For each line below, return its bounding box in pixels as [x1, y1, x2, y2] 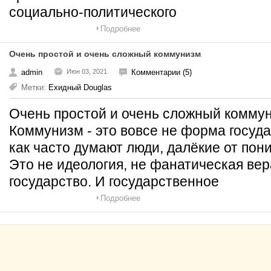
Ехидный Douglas [48, 83, 112, 92]
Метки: [21, 83, 48, 92]
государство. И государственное [9, 174, 219, 189]
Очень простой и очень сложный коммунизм [9, 49, 201, 59]
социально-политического [9, 4, 177, 20]
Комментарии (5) [131, 68, 192, 77]
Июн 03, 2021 [67, 68, 107, 75]
